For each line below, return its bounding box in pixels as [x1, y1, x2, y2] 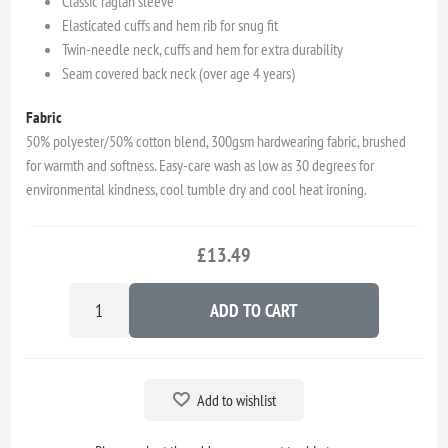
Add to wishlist [196, 389, 276, 410]
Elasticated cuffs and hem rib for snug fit [62, 14, 279, 35]
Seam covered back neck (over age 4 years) [62, 62, 296, 83]
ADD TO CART [210, 298, 298, 322]
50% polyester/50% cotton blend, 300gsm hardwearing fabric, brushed [26, 130, 407, 151]
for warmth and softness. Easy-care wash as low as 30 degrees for [26, 154, 375, 175]
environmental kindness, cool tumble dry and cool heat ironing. [26, 178, 368, 199]
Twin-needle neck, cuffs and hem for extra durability [62, 38, 344, 59]
